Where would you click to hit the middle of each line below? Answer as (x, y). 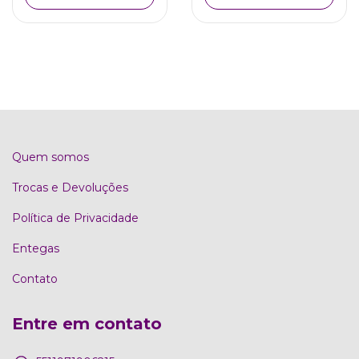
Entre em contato (87, 324)
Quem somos (50, 157)
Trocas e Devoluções (70, 188)
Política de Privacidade (75, 218)
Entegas (36, 248)
